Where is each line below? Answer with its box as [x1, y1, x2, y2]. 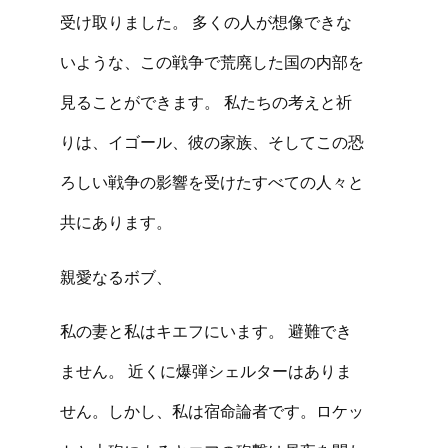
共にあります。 [60, 211, 172, 234]
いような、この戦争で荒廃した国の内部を [60, 51, 364, 74]
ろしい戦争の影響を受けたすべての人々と [60, 171, 364, 194]
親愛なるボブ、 [60, 265, 172, 288]
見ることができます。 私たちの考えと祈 [60, 91, 352, 114]
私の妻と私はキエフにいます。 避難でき [60, 319, 352, 342]
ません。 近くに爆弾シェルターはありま [60, 359, 352, 382]
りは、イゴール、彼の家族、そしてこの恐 [60, 131, 364, 154]
